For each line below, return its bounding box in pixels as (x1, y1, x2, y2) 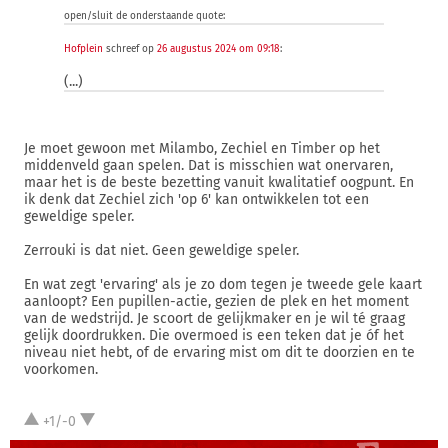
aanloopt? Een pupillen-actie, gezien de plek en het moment (24, 293, 409, 310)
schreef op (103, 43, 157, 55)
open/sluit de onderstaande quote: (64, 10, 225, 22)
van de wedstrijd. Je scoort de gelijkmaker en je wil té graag (24, 310, 405, 327)
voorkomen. (24, 361, 98, 378)
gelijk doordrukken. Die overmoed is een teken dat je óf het (24, 327, 404, 344)
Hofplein (64, 43, 103, 55)
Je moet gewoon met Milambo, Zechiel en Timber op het (24, 140, 380, 157)
